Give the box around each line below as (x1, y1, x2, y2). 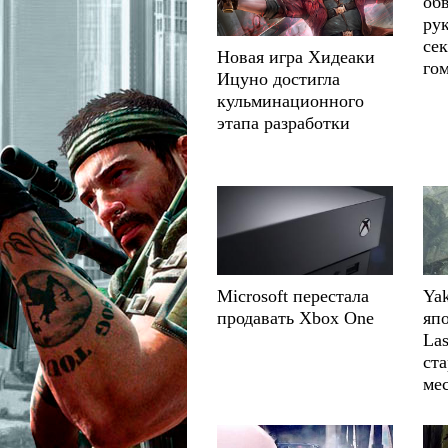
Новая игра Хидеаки (217, 46, 375, 67)
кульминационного (217, 90, 364, 111)
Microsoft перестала (217, 285, 369, 306)
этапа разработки (217, 112, 350, 133)
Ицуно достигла (217, 68, 340, 89)
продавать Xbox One (217, 307, 374, 328)
